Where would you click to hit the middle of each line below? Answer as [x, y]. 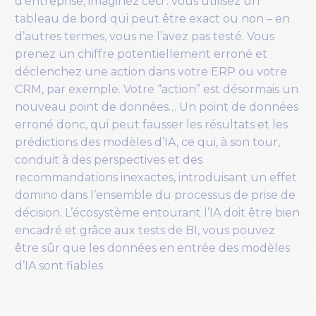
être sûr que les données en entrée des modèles [152, 248]
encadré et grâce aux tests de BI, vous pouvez [145, 231]
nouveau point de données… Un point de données [157, 107]
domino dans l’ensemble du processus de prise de [155, 195]
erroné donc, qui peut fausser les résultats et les [151, 125]
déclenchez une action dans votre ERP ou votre [151, 72]
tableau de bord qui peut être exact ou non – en [152, 19]
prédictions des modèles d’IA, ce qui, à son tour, [147, 142]
